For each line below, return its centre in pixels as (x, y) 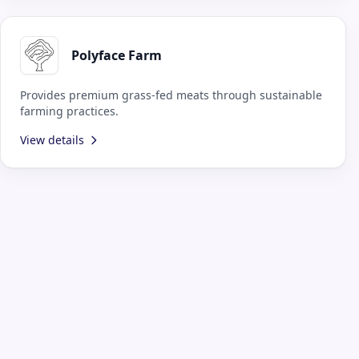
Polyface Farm (117, 55)
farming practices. (69, 111)
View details (52, 139)
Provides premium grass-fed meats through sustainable (171, 95)
